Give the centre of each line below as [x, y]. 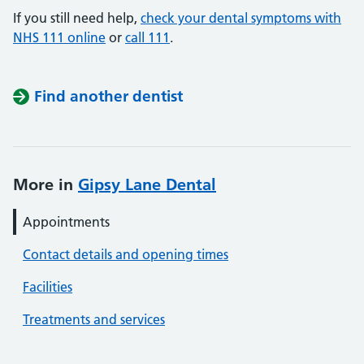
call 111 [147, 37]
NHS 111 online [59, 37]
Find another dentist [108, 96]
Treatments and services [94, 319]
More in [45, 184]
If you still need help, [77, 18]
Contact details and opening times [126, 254]
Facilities [48, 287]
